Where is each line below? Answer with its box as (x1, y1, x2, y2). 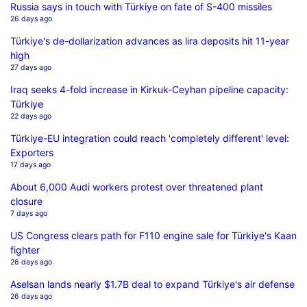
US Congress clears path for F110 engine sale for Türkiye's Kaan (10, 229, 297, 241)
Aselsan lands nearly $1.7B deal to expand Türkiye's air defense (10, 278, 295, 290)
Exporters (10, 146, 53, 158)
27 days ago (10, 62, 51, 72)
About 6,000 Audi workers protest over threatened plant (10, 180, 263, 193)
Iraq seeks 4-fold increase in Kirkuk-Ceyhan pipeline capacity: (10, 83, 288, 95)
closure (10, 195, 42, 207)
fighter (10, 243, 40, 256)
